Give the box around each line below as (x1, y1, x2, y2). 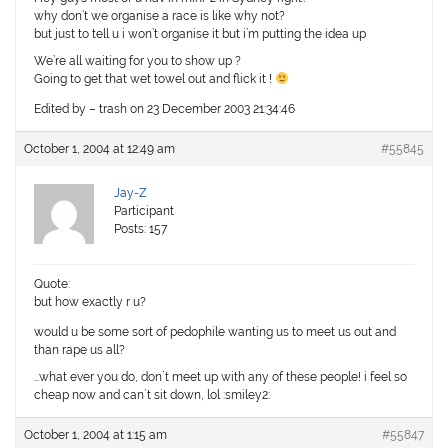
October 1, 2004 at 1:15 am (24, 428, 168, 443)
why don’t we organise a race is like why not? (34, 9, 286, 24)
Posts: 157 (114, 222, 168, 237)
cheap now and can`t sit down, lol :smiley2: (34, 388, 271, 403)
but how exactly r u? (34, 295, 147, 310)
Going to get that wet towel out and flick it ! (34, 72, 276, 87)
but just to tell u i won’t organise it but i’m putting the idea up (34, 27, 367, 42)
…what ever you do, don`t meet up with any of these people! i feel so (34, 370, 408, 385)
